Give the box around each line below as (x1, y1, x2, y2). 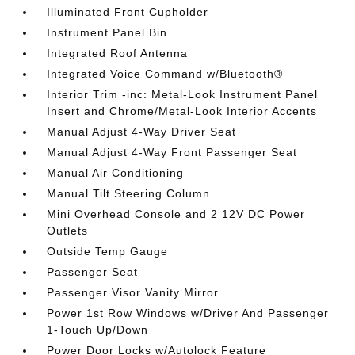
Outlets (47, 224, 89, 237)
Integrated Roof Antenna (47, 47, 189, 59)
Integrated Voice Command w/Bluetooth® (47, 67, 284, 80)
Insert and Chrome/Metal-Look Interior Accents (47, 105, 318, 117)
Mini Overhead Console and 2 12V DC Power (47, 208, 306, 220)
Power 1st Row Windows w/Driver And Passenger (47, 307, 330, 319)
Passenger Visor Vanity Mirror (47, 286, 219, 299)
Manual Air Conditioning (47, 166, 185, 179)
